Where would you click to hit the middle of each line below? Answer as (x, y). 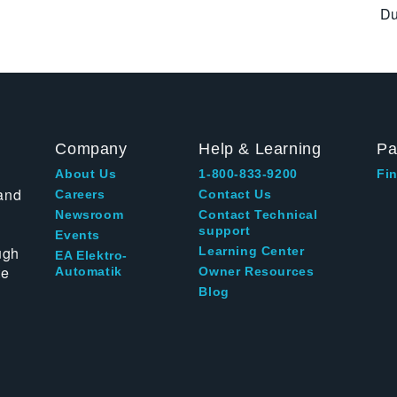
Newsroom (90, 215)
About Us (86, 174)
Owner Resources (257, 272)
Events (78, 235)
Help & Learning (260, 149)
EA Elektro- (92, 256)
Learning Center (252, 251)
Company (91, 149)
